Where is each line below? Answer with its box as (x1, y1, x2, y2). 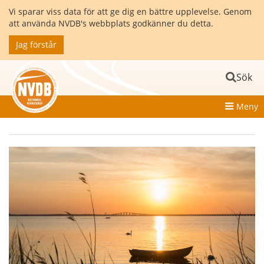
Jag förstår (16, 39, 57, 50)
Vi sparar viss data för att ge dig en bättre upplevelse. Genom (9, 6, 252, 17)
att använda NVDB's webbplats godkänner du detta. (9, 18, 213, 29)
